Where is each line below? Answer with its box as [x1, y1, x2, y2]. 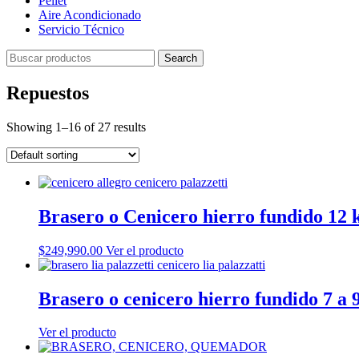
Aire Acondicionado [38, 8, 141, 22]
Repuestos [6, 82, 89, 103]
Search [164, 52, 197, 64]
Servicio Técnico [38, 22, 124, 36]
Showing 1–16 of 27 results [6, 119, 146, 134]
